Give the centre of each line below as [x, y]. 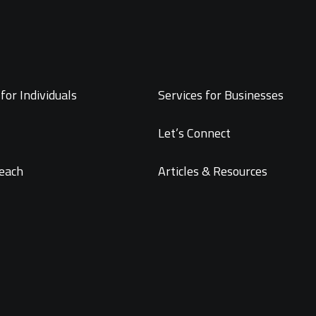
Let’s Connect [194, 133]
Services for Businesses [221, 95]
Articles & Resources [213, 171]
